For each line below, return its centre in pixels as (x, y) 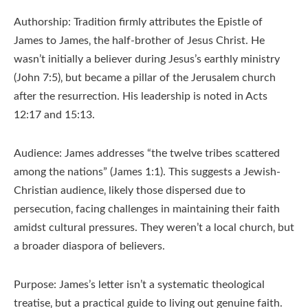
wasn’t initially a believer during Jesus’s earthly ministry (147, 59)
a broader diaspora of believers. (89, 246)
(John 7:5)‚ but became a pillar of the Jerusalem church (145, 78)
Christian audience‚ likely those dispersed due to (130, 191)
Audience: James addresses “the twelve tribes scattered (147, 154)
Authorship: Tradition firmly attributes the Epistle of (138, 22)
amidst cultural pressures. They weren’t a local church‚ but (154, 228)
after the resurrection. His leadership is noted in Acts (141, 97)
